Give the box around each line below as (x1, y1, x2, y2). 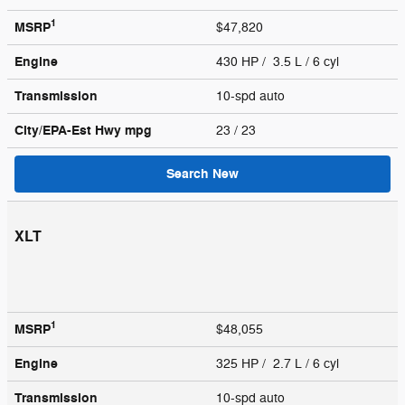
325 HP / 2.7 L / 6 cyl (216, 355, 343, 372)
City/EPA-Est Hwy (14, 121, 125, 139)
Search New (166, 165, 239, 183)
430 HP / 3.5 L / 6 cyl (216, 53, 343, 70)
